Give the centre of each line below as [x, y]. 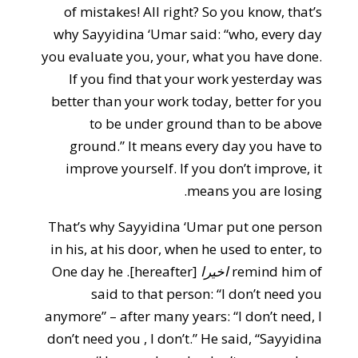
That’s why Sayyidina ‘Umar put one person [185, 227]
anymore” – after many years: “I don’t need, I [184, 316]
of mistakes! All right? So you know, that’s [193, 12]
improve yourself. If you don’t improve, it [194, 168]
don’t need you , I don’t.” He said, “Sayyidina [185, 338]
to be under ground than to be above [206, 123]
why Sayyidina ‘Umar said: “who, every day [188, 34]
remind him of [277, 271]
